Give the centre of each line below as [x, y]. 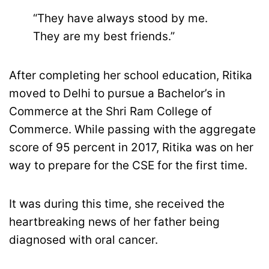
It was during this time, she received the [117, 204]
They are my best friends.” [104, 37]
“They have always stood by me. [120, 19]
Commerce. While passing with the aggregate [132, 129]
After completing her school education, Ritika [131, 75]
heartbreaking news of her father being [114, 222]
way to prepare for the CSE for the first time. [128, 165]
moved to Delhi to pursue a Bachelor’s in [117, 93]
